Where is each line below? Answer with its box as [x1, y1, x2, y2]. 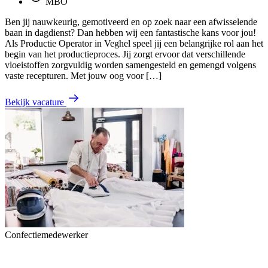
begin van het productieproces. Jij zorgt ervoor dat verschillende [5, 48, 245, 59]
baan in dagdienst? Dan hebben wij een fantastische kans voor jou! [5, 27, 256, 38]
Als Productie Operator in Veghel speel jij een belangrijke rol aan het [5, 38, 263, 48]
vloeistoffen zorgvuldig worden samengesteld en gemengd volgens [5, 59, 256, 70]
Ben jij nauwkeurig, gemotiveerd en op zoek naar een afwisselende [5, 16, 257, 27]
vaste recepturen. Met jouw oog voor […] [5, 70, 162, 81]
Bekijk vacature [5, 96, 64, 107]
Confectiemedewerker [5, 229, 88, 240]
